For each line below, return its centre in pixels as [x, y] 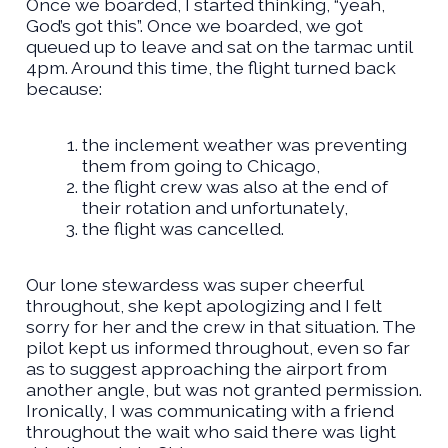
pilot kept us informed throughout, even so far [217, 348]
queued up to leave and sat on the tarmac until [218, 46]
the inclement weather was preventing [244, 144]
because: [63, 88]
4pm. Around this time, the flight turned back [210, 67]
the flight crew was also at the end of [234, 186]
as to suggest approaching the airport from [206, 369]
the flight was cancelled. [182, 228]
